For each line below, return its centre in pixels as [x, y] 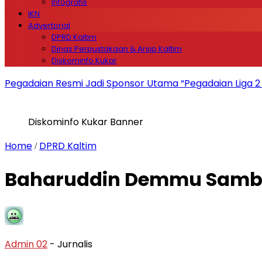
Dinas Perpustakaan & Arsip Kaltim [117, 49]
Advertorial [49, 25]
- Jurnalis [71, 244]
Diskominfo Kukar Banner [86, 122]
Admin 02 [26, 244]
